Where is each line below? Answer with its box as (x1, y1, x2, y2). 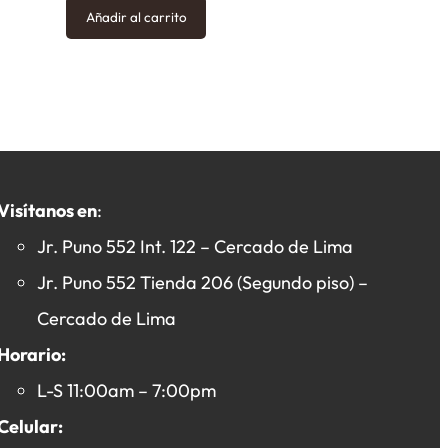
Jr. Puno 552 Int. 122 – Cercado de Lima (37, 234, 354, 258)
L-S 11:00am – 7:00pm (37, 378, 217, 402)
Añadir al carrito (85, 8, 187, 25)
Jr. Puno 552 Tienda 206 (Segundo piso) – (37, 270, 369, 294)
